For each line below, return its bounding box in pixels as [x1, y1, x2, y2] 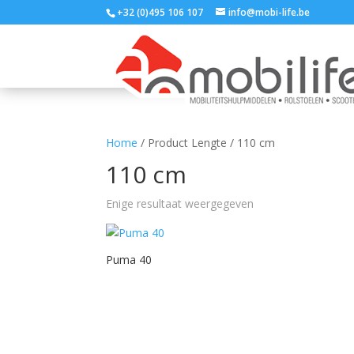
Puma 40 [106, 252, 153, 267]
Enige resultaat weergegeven [106, 196, 254, 211]
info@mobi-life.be [228, 6, 311, 19]
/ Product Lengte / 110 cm [137, 135, 276, 150]
